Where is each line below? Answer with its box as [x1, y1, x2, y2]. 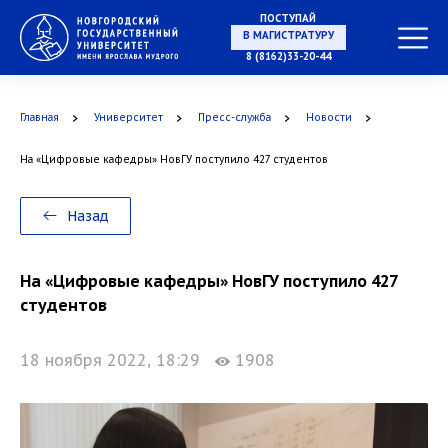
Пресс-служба [198, 111, 271, 124]
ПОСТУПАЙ [260, 12, 316, 25]
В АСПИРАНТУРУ [246, 127, 330, 140]
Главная [20, 111, 59, 124]
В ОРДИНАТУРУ [248, 225, 328, 238]
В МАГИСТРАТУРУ [242, 29, 334, 42]
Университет [94, 111, 163, 124]
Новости [306, 111, 352, 124]
